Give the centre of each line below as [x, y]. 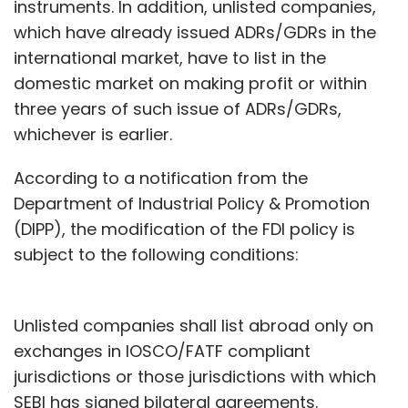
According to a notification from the [161, 178]
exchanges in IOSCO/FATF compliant [162, 351]
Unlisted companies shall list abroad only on [194, 325]
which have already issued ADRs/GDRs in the [195, 32]
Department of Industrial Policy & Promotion [192, 203]
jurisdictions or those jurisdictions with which [195, 376]
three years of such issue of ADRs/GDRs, [178, 108]
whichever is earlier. [93, 134]
